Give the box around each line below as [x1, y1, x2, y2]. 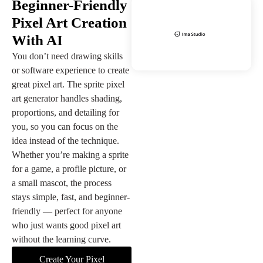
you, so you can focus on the [12, 121, 118, 131]
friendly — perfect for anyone [12, 205, 122, 216]
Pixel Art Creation [12, 14, 127, 31]
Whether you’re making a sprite [12, 149, 129, 160]
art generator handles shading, [12, 93, 122, 103]
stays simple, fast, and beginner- [12, 191, 130, 202]
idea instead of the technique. [12, 135, 119, 146]
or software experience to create [12, 65, 129, 75]
